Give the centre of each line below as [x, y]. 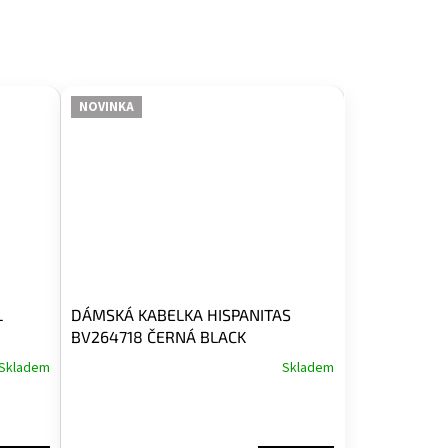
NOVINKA [106, 106]
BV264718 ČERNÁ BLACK [158, 336]
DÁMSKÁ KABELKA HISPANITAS [180, 314]
